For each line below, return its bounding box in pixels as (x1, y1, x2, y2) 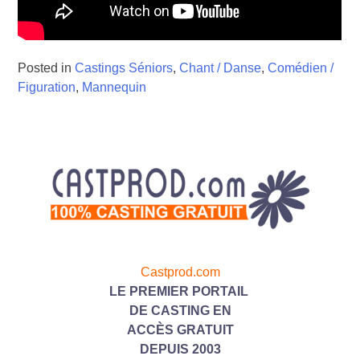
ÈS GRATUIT (155, 322, 234, 337)
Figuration (18, 80, 76, 95)
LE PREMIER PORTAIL (108, 284, 252, 298)
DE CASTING (129, 303, 213, 317)
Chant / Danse (179, 61, 262, 76)
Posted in (18, 61, 76, 76)
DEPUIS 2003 (139, 342, 221, 356)
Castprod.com (140, 264, 220, 279)
